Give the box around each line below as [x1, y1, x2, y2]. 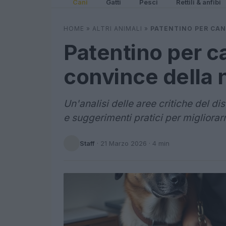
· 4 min [147, 139, 169, 147]
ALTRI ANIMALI [92, 25, 142, 32]
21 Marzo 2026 [100, 139, 147, 147]
